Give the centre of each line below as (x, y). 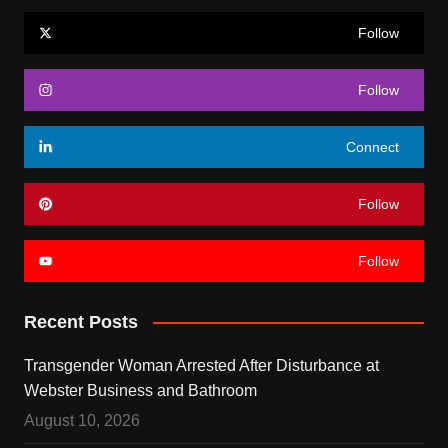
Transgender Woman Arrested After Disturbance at (201, 365)
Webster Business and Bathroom (140, 390)
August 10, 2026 (81, 420)
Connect (373, 146)
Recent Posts (80, 321)
